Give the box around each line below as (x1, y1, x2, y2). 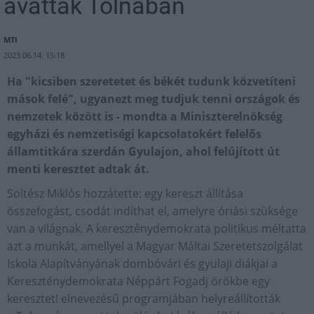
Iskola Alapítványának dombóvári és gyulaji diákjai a (7, 256, 278, 271)
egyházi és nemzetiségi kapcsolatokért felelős (7, 126, 261, 142)
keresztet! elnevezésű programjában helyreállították (7, 291, 280, 306)
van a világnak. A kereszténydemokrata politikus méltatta (7, 221, 306, 236)
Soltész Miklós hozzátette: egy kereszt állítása (7, 186, 243, 201)
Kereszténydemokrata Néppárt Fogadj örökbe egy (7, 273, 270, 289)
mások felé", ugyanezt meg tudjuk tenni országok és (7, 91, 300, 107)
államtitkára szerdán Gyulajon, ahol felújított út (7, 144, 280, 159)
